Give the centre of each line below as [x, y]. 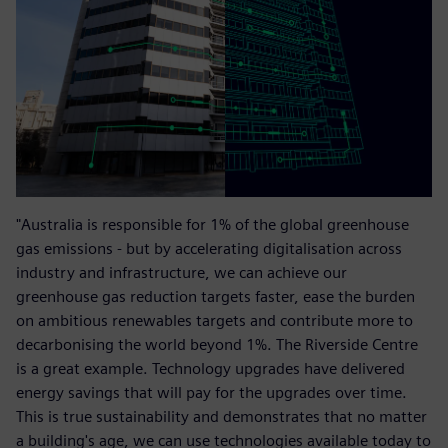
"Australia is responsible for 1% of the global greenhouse [212, 225]
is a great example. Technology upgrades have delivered [210, 369]
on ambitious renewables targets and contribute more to [214, 321]
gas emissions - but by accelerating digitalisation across [209, 249]
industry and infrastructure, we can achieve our [181, 273]
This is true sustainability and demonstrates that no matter [221, 417]
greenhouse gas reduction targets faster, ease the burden [215, 297]
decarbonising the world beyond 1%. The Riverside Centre [217, 345]
